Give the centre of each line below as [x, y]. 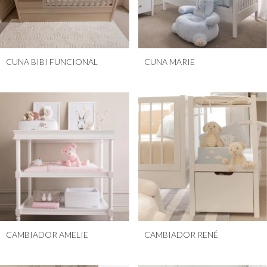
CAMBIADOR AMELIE [47, 235]
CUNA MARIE [169, 61]
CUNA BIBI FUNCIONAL [52, 61]
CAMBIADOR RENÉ [181, 235]
